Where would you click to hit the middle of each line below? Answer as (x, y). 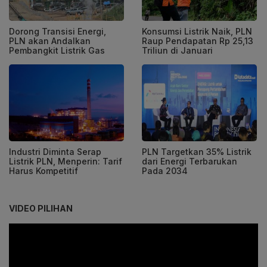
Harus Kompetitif (44, 170)
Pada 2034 (165, 170)
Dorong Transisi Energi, (58, 32)
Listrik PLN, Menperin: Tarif (66, 161)
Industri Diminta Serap (55, 151)
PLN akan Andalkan (50, 41)
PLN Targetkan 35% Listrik (197, 151)
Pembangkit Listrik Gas (57, 51)
